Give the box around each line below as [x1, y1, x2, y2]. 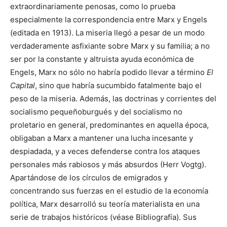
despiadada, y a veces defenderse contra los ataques [10, 146, 200, 156]
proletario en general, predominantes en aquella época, [10, 120, 209, 130]
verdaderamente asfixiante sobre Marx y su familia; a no [10, 41, 210, 51]
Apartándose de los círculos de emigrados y [10, 172, 168, 182]
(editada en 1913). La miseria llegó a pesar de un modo [10, 27, 205, 37]
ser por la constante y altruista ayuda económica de [10, 54, 194, 64]
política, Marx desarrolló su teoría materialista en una [10, 199, 200, 209]
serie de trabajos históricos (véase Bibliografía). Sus [10, 212, 197, 222]
